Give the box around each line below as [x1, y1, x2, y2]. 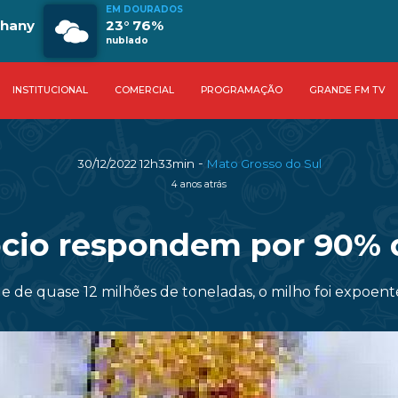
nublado [106, 35, 148, 46]
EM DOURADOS [106, 4, 183, 15]
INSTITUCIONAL [12, 84, 88, 96]
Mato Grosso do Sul [206, 156, 322, 171]
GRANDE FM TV [308, 84, 386, 96]
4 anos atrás [171, 179, 227, 190]
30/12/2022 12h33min [76, 156, 195, 171]
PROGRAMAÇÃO [200, 84, 283, 96]
